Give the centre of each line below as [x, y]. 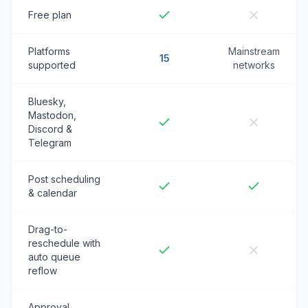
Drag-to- [48, 229]
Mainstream [254, 51]
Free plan [50, 15]
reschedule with [64, 243]
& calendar [53, 193]
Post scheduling [64, 179]
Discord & [50, 129]
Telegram [50, 143]
